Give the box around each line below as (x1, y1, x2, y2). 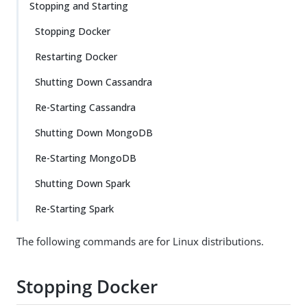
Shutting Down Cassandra (35, 75, 152, 88)
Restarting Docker (35, 50, 117, 63)
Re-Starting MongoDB (35, 151, 136, 164)
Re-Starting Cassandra (35, 101, 136, 114)
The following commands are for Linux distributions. (16, 234, 264, 248)
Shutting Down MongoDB (35, 126, 153, 139)
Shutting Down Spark (35, 177, 130, 190)
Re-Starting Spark (35, 202, 114, 215)
